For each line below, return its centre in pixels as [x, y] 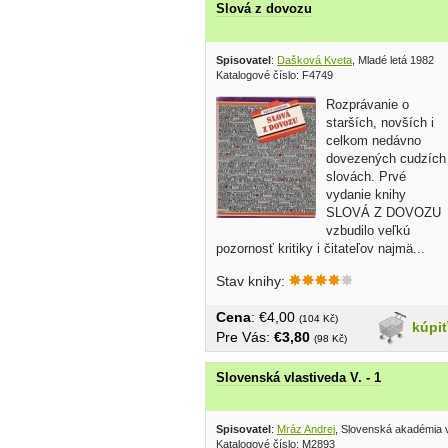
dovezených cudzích [386, 158]
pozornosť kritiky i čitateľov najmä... [320, 248]
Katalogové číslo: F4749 [274, 74]
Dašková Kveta [314, 59]
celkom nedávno [373, 140]
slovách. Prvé [366, 176]
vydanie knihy [366, 194]
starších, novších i [380, 122]
